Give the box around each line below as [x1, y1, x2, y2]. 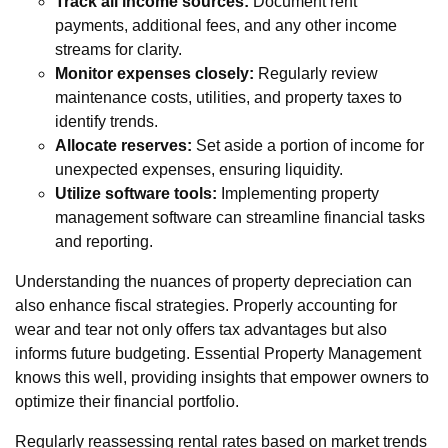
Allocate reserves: [55, 137, 192, 155]
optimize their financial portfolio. [15, 393, 239, 411]
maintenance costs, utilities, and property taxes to [55, 89, 402, 107]
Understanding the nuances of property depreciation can [15, 273, 412, 291]
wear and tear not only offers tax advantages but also [15, 321, 387, 339]
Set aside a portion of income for [192, 137, 424, 155]
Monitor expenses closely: [55, 65, 254, 83]
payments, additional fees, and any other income [55, 17, 397, 35]
